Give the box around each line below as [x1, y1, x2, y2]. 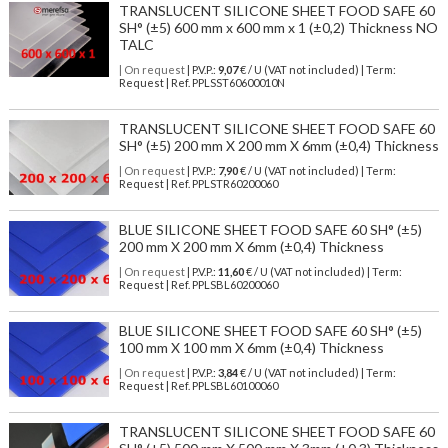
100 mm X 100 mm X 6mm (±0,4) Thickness [118, 339, 384, 357]
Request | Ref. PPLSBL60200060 [118, 278, 278, 292]
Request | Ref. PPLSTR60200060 [118, 177, 278, 191]
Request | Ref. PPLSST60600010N [118, 76, 285, 90]
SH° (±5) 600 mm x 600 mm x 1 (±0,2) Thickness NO [118, 19, 438, 37]
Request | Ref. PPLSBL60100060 [118, 379, 278, 393]
